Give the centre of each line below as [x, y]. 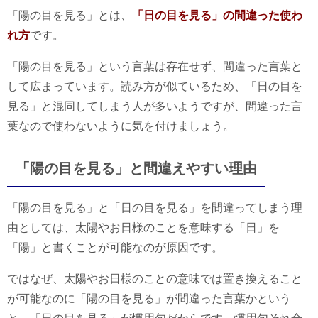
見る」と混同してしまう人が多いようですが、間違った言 [155, 106]
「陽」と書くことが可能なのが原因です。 [115, 247]
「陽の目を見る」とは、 [70, 15]
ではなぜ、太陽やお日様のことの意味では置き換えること [155, 278]
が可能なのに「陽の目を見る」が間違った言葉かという [149, 298]
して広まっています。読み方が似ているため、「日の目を [155, 86]
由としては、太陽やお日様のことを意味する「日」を [143, 227]
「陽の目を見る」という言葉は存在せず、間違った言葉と [155, 66]
